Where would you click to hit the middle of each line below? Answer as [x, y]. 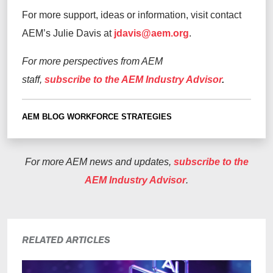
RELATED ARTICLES [66, 240]
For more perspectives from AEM [92, 62]
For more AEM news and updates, [99, 162]
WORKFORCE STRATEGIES [119, 117]
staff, [32, 80]
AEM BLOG [43, 117]
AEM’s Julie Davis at [68, 34]
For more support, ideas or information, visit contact [132, 15]
